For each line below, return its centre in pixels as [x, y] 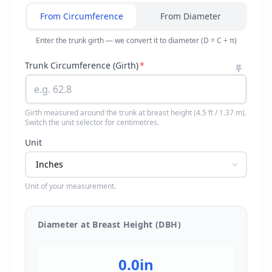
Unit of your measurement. [70, 186]
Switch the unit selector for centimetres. [92, 122]
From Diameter [190, 16]
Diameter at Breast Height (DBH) [109, 224]
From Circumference [82, 16]
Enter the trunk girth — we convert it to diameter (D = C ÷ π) [136, 40]
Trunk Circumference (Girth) [82, 65]
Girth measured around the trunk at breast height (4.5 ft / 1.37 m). [136, 113]
